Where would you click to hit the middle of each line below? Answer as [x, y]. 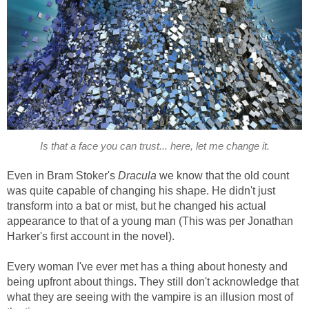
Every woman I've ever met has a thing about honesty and [147, 266]
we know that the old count [224, 175]
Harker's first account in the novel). [91, 236]
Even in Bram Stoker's [62, 175]
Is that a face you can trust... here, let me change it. [154, 146]
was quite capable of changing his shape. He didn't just [141, 190]
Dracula [139, 175]
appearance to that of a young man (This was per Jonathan [150, 221]
